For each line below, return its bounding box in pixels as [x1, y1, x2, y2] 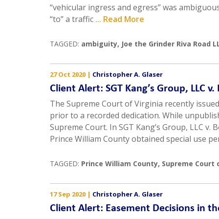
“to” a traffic [50, 14, 95, 25]
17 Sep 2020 [50, 190, 86, 199]
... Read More [95, 14, 144, 25]
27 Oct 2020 [50, 70, 86, 79]
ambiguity [81, 39, 117, 49]
